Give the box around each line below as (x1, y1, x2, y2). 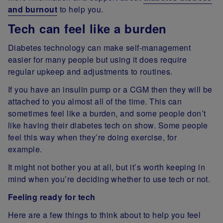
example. (8, 143, 45, 155)
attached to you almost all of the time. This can (8, 95, 182, 107)
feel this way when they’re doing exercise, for (8, 131, 177, 143)
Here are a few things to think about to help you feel (8, 209, 201, 221)
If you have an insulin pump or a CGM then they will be (8, 83, 213, 95)
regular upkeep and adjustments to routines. (8, 65, 175, 77)
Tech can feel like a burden (8, 19, 167, 37)
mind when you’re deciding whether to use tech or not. (8, 173, 215, 185)
